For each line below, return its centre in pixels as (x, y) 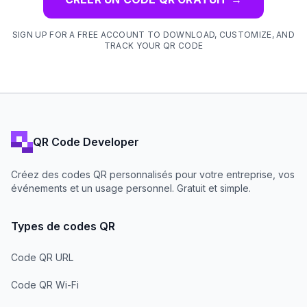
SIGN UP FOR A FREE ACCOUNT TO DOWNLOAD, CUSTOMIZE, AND (153, 34)
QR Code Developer (86, 142)
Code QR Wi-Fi (45, 285)
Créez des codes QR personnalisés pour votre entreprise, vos (153, 174)
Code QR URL (42, 257)
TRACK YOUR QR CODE (153, 45)
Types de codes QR (63, 226)
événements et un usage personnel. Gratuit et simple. (131, 188)
